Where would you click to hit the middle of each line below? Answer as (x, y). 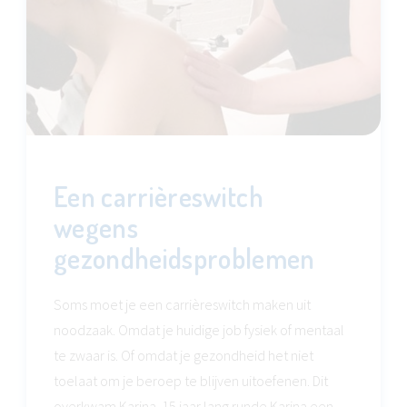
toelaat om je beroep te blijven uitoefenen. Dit (191, 381)
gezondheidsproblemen (184, 258)
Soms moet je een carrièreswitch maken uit (182, 304)
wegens (96, 227)
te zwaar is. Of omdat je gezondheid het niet (184, 355)
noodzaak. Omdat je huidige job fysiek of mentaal (199, 330)
